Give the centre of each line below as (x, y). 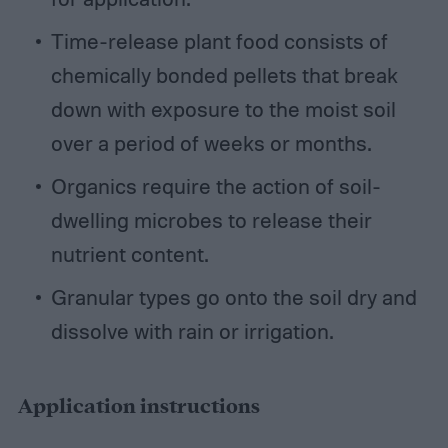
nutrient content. (129, 253)
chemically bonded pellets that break (224, 74)
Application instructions (138, 407)
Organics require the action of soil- (215, 185)
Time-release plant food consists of (219, 40)
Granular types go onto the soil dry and (233, 296)
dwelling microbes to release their (211, 219)
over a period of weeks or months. (210, 142)
